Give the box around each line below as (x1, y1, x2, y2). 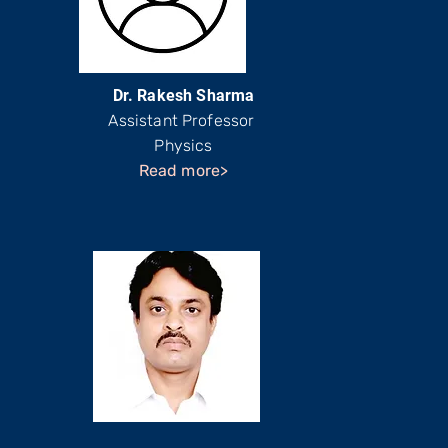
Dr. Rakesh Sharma (112, 86, 255, 105)
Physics (154, 136, 213, 155)
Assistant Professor (108, 111, 259, 130)
